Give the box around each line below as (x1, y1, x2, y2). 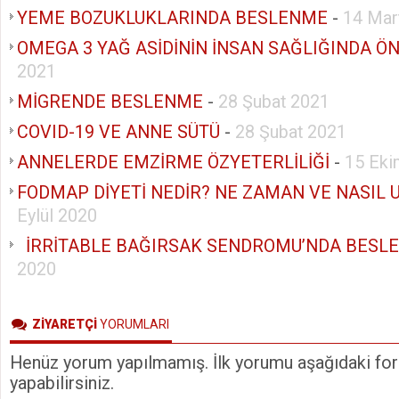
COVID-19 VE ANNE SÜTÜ (17, 121, 220, 142)
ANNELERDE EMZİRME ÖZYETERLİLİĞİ (17, 151, 330, 173)
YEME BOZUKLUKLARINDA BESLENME (17, 7, 328, 28)
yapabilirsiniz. (10, 372, 114, 394)
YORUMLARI (97, 316, 169, 331)
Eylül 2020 (17, 205, 97, 226)
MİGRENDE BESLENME (17, 91, 203, 112)
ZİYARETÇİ (32, 316, 97, 331)
